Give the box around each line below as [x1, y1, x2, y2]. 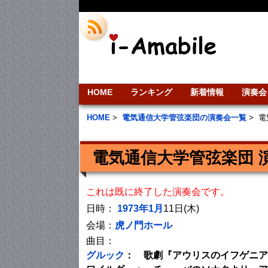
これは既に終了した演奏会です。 [86, 187, 230, 197]
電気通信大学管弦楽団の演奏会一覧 [122, 113, 246, 122]
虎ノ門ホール [115, 220, 172, 230]
